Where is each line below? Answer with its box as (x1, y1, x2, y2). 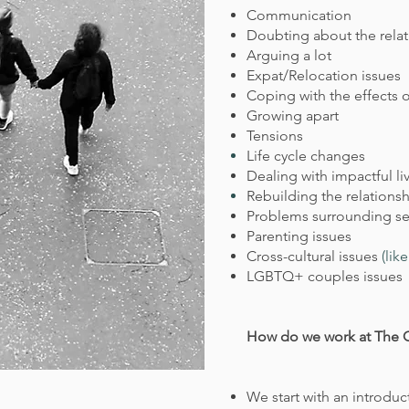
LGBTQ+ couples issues (246, 267, 403, 285)
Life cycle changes (246, 147, 365, 164)
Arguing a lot (246, 47, 331, 64)
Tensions (246, 127, 303, 144)
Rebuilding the (246, 187, 346, 204)
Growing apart (246, 107, 339, 124)
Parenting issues (246, 227, 351, 245)
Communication (246, 6, 351, 24)
